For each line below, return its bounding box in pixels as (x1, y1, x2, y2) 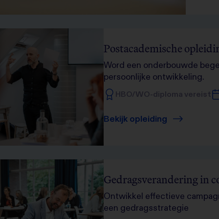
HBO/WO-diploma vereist (115, 89, 211, 99)
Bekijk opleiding (104, 113, 167, 124)
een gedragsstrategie (104, 202, 189, 213)
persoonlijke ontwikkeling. (104, 71, 204, 82)
